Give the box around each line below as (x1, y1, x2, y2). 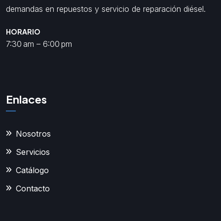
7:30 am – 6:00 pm (6, 39, 72, 49)
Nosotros (16, 129, 51, 139)
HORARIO (6, 27, 40, 36)
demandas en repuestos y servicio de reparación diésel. (6, 4, 206, 14)
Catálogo (16, 165, 49, 176)
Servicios (16, 147, 50, 157)
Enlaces (6, 92, 47, 107)
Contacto (16, 184, 50, 194)
